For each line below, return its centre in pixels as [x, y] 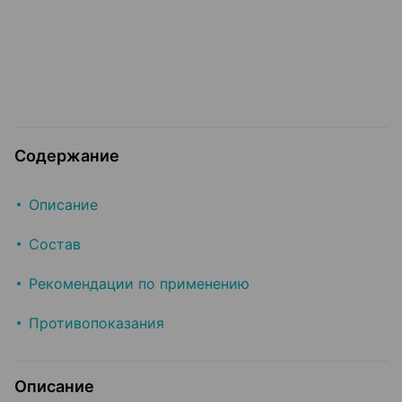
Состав [55, 245]
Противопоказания [96, 323]
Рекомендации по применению [139, 284]
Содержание [67, 156]
